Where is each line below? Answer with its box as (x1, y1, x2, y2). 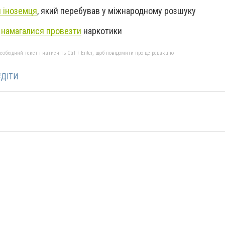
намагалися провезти (1, 25, 81, 36)
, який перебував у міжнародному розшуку (37, 5, 196, 16)
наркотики (81, 25, 122, 36)
